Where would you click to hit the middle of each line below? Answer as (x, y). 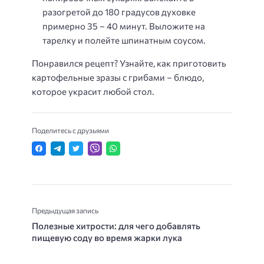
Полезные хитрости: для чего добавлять (116, 226)
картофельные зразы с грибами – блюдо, (118, 77)
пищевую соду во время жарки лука (107, 238)
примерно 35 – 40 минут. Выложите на (124, 26)
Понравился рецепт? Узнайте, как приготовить (129, 63)
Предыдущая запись (65, 211)
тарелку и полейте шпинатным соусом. (124, 40)
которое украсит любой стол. (93, 92)
